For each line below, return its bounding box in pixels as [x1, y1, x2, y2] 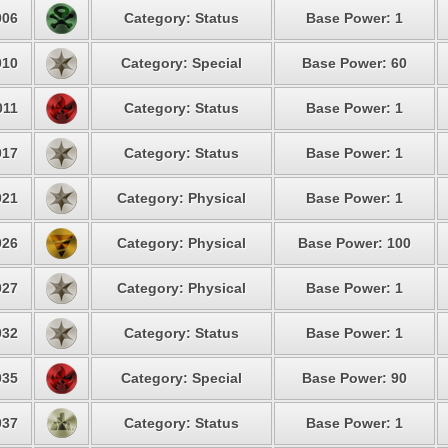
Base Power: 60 [302, 55, 407, 71]
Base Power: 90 [302, 370, 407, 386]
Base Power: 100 [298, 235, 411, 251]
